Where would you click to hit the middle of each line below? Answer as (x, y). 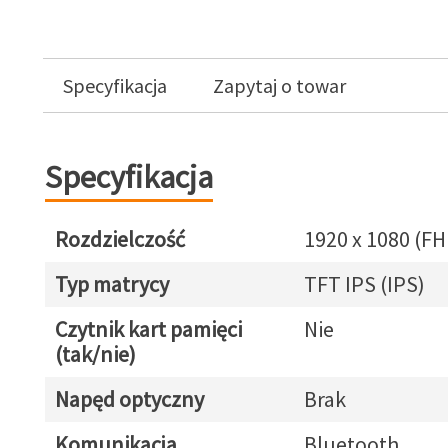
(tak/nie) (95, 354)
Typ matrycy (111, 284)
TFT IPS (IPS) (364, 284)
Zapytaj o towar (279, 85)
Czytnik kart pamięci (148, 329)
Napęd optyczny (129, 399)
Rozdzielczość (119, 239)
